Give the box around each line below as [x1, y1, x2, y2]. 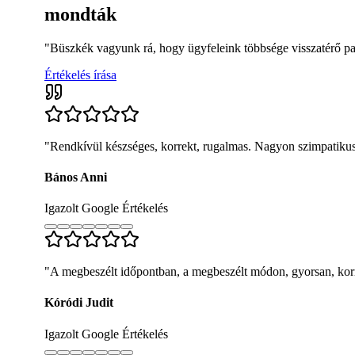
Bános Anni [44, 170, 107, 184]
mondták [44, 3, 116, 25]
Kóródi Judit [44, 296, 113, 310]
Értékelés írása [44, 67, 116, 82]
